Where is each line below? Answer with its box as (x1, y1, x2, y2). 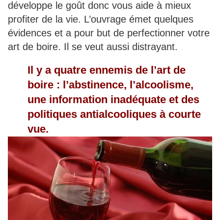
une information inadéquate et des (27, 93, 199, 106)
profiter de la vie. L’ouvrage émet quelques (8, 14, 193, 25)
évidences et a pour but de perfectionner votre (8, 27, 210, 39)
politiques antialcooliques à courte (27, 108, 201, 121)
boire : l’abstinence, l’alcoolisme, (27, 79, 193, 91)
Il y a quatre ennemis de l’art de (27, 64, 186, 77)
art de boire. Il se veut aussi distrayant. (8, 41, 178, 53)
